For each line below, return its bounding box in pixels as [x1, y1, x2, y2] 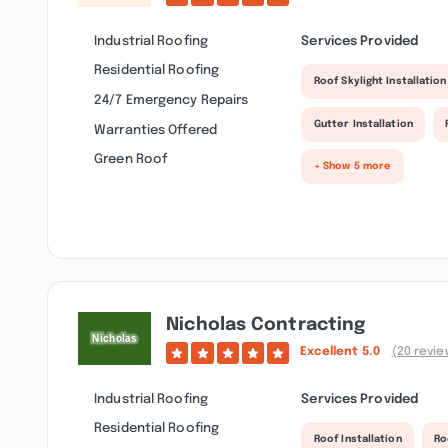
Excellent [299, 346, 362, 359]
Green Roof [94, 152, 168, 167]
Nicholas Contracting [166, 315, 366, 334]
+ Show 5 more [313, 161, 392, 172]
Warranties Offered [94, 122, 217, 137]
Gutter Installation [313, 119, 413, 130]
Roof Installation [313, 434, 402, 445]
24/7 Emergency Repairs [94, 93, 249, 108]
